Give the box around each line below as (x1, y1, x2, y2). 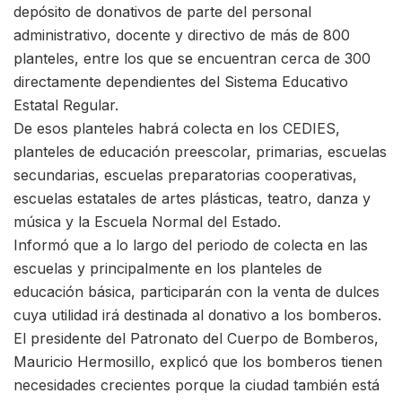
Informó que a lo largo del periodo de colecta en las (13, 236, 368, 254)
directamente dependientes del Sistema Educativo (13, 73, 348, 91)
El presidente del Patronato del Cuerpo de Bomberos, (13, 329, 379, 347)
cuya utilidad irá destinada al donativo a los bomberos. (13, 306, 381, 324)
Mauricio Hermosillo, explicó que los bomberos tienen (13, 353, 382, 371)
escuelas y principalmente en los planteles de (13, 259, 322, 277)
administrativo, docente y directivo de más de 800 (13, 26, 350, 44)
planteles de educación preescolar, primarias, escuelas (13, 143, 387, 161)
